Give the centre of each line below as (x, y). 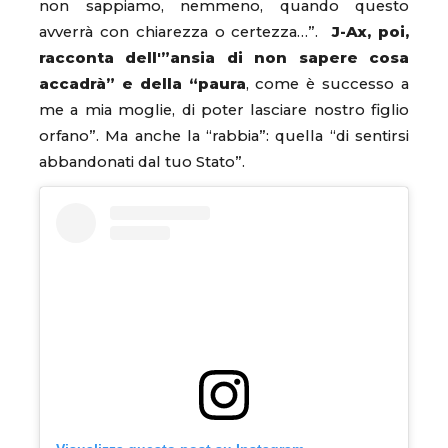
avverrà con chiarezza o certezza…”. (186, 32)
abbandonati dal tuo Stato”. (144, 162)
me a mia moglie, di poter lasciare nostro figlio (224, 110)
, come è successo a (327, 84)
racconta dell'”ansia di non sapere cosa (224, 58)
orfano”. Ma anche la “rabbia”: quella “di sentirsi (224, 136)
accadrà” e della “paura (142, 84)
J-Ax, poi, (371, 32)
